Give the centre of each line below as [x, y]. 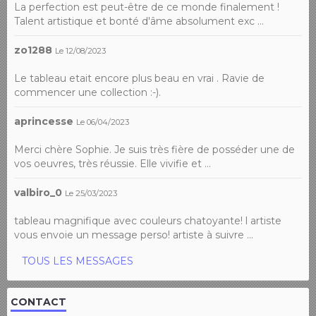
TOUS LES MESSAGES [78, 261]
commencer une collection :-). [87, 92]
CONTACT [38, 302]
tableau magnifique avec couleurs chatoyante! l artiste [148, 220]
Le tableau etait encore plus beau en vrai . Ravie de [139, 78]
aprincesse [44, 121]
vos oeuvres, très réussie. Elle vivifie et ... [113, 163]
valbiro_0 [38, 192]
